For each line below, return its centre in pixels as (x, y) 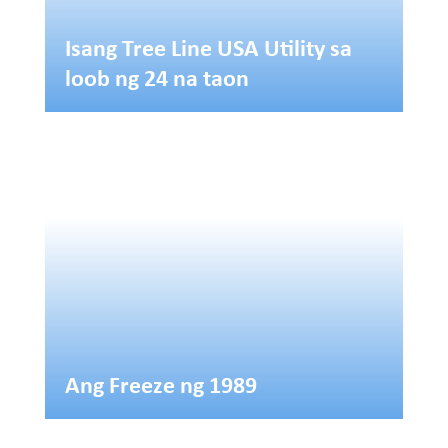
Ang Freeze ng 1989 (160, 383)
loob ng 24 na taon (156, 77)
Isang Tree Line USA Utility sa (208, 47)
